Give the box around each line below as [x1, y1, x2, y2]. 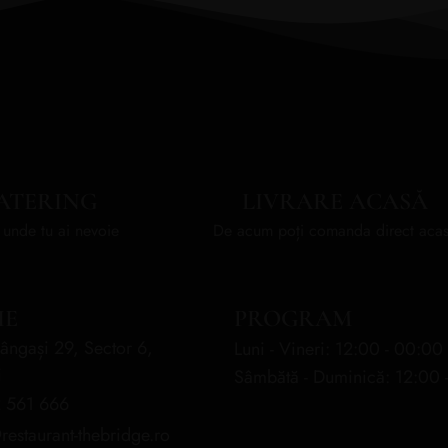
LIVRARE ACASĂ [241, 186, 428, 216]
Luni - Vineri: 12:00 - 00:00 [234, 335, 443, 362]
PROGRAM [234, 303, 352, 333]
